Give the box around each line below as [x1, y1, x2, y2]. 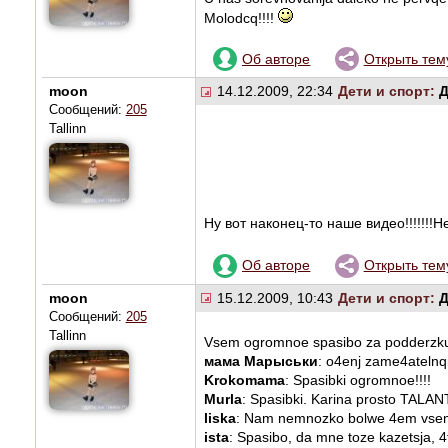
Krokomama [203, 371, 285, 388]
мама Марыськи [203, 352, 318, 369]
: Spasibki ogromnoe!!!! [284, 371, 431, 388]
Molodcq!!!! [203, 9, 278, 26]
